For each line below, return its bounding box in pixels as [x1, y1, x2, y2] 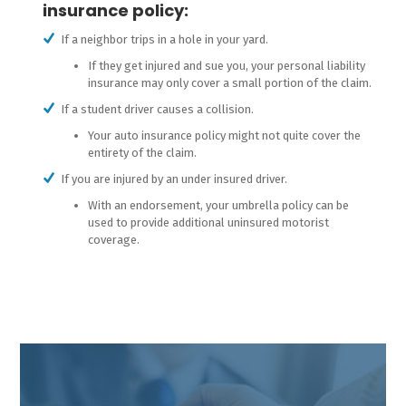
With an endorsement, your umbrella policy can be [87, 198, 349, 212]
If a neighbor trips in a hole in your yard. [60, 33, 268, 46]
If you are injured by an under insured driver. [60, 172, 287, 186]
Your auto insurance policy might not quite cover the [87, 129, 361, 142]
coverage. [87, 233, 140, 246]
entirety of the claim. [87, 146, 197, 159]
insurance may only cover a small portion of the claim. [87, 76, 372, 90]
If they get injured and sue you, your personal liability [87, 59, 365, 72]
